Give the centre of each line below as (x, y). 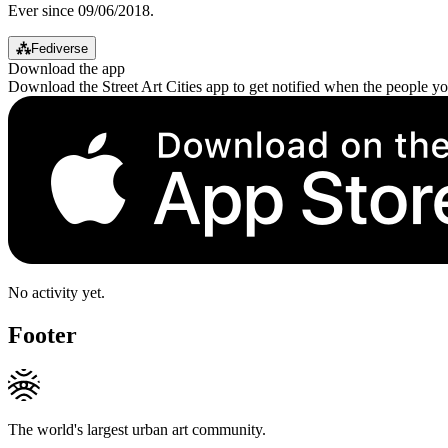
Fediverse (59, 48)
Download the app (66, 68)
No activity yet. (56, 292)
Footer (42, 334)
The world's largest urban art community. (137, 429)
